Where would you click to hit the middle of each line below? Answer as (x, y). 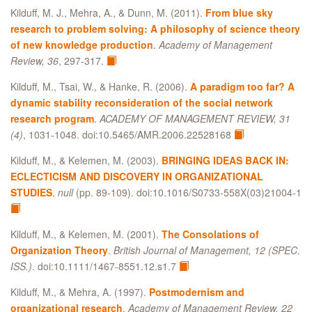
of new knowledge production (82, 45)
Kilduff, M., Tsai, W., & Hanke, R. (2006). (100, 86)
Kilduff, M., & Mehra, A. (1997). (80, 292)
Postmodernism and (197, 292)
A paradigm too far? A (242, 86)
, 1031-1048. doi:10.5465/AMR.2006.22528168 (128, 134)
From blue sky (239, 13)
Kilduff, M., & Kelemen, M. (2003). (86, 160)
